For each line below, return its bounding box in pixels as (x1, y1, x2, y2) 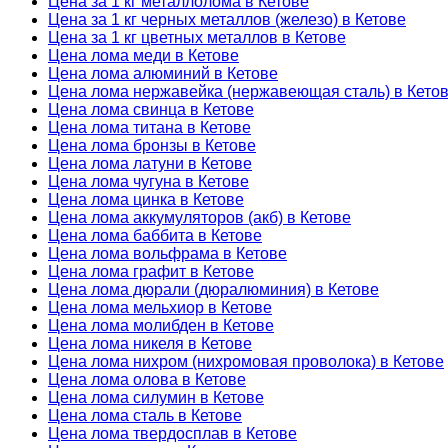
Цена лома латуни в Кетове (48, 154, 252, 172)
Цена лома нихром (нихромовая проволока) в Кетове (48, 352, 444, 370)
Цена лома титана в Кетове (48, 118, 251, 136)
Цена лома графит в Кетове (48, 262, 254, 280)
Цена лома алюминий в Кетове (48, 64, 278, 82)
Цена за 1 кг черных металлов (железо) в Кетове (48, 10, 406, 28)
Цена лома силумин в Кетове (48, 388, 264, 406)
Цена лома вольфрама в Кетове (48, 244, 287, 262)
